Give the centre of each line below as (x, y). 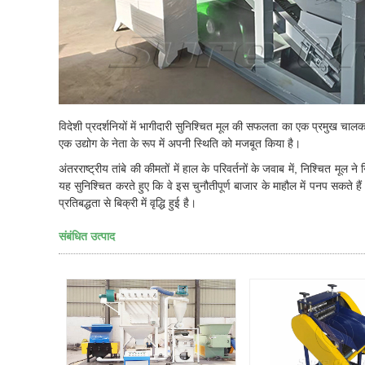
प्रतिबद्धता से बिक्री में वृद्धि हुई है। (128, 203)
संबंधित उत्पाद (87, 236)
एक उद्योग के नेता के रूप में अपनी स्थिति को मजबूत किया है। (180, 143)
